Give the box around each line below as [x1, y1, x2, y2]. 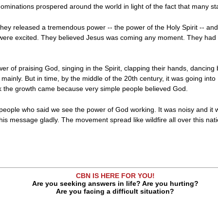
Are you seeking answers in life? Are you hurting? [32, 179, 199, 187]
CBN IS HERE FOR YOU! [75, 171, 155, 180]
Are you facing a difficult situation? [56, 187, 174, 195]
